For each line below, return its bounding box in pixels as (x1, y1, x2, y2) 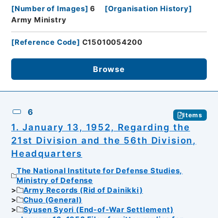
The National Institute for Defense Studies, (16, 166, 183, 175)
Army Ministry (11, 16, 67, 25)
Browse (93, 64, 125, 74)
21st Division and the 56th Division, (11, 135, 197, 146)
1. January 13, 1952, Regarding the (11, 122, 190, 133)
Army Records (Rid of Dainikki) (23, 185, 143, 195)
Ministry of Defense (16, 176, 93, 185)
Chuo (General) (23, 195, 82, 204)
